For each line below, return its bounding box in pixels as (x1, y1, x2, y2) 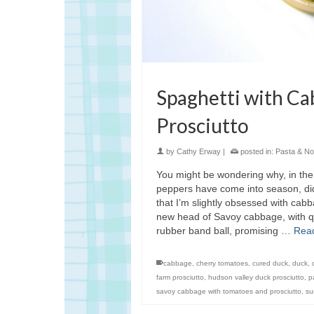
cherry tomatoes (196, 259, 248, 268)
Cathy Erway (177, 147, 221, 156)
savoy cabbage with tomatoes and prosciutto (156, 287, 301, 296)
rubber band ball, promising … (156, 225, 294, 237)
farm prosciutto (156, 273, 204, 282)
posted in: (238, 147, 275, 156)
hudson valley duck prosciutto (208, 273, 304, 282)
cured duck (252, 259, 288, 268)
